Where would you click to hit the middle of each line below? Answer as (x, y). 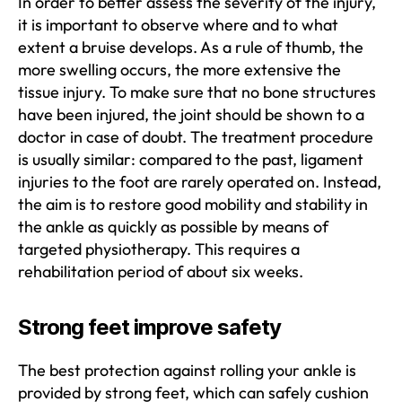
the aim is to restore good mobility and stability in (193, 204)
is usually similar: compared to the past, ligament (191, 159)
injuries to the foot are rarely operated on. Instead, (200, 181)
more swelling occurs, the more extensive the (179, 69)
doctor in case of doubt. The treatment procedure (196, 136)
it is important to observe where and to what (178, 24)
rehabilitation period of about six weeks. (161, 271)
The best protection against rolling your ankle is (187, 370)
